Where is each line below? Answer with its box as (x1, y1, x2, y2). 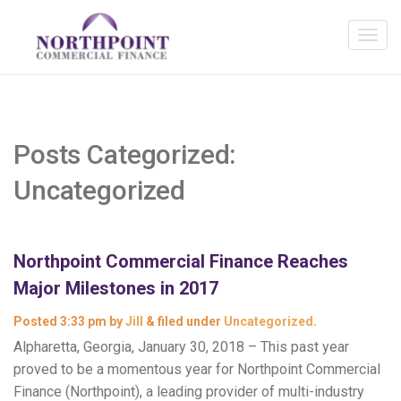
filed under (155, 314, 224, 328)
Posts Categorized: (13, 139, 236, 170)
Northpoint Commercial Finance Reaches (13, 251, 348, 272)
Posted (13, 314, 60, 328)
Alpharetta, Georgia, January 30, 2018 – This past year (13, 338, 349, 355)
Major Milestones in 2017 (13, 277, 218, 299)
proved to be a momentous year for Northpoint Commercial (13, 361, 380, 378)
